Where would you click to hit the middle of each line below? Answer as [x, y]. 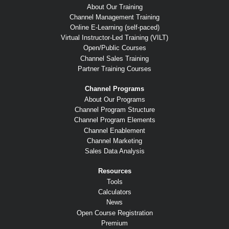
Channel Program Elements [114, 120]
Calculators [114, 192]
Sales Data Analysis [114, 151]
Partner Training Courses [114, 68]
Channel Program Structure [114, 110]
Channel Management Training [114, 17]
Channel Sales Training [114, 58]
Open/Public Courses [114, 48]
